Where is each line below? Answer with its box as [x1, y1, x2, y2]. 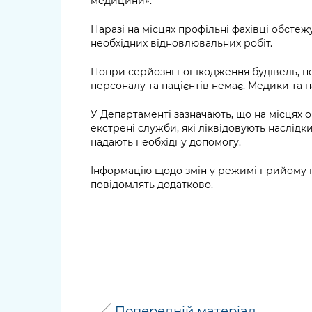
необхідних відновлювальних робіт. [91, 36, 272, 49]
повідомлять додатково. [91, 178, 213, 191]
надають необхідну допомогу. [91, 135, 241, 148]
